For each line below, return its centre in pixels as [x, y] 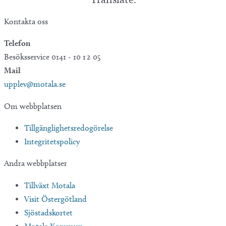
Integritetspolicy [52, 142]
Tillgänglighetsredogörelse [69, 128]
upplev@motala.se [35, 84]
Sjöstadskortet [48, 212]
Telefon [17, 43]
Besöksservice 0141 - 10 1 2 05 [52, 57]
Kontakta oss [26, 21]
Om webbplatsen [33, 106]
